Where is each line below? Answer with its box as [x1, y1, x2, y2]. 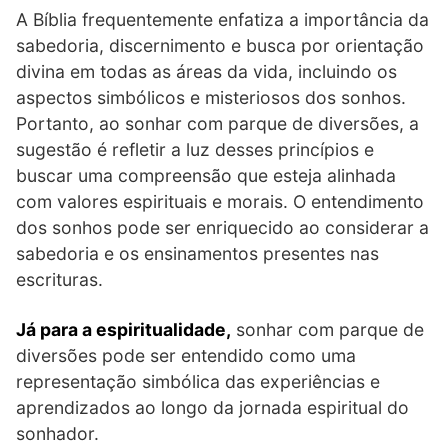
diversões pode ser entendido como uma [16, 344, 356, 366]
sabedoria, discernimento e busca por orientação [16, 34, 424, 56]
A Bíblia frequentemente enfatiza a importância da [16, 8, 429, 30]
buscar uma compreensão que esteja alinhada [16, 164, 396, 186]
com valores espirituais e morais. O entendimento [16, 190, 424, 212]
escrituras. [16, 268, 103, 290]
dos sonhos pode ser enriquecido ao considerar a [16, 216, 429, 238]
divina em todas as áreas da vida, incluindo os [16, 60, 397, 82]
